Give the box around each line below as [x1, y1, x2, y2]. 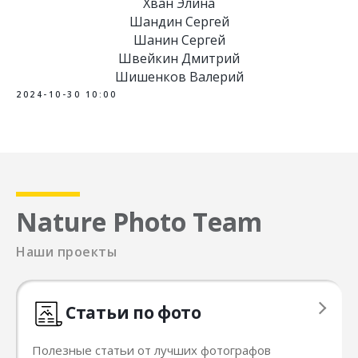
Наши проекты [16, 243, 117, 261]
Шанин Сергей [133, 31, 225, 49]
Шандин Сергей [129, 13, 229, 30]
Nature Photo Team [16, 205, 262, 239]
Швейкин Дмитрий [118, 50, 240, 67]
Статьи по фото [66, 301, 201, 324]
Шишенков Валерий [114, 68, 244, 86]
